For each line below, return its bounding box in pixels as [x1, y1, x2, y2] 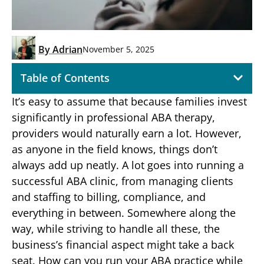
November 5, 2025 [82, 44, 154, 55]
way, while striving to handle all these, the [12, 221, 220, 236]
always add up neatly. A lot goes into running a [12, 157, 244, 172]
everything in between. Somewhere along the [12, 205, 236, 220]
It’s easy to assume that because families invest [12, 94, 247, 108]
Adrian [50, 42, 82, 56]
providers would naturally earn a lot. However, [12, 126, 242, 140]
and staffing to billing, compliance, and [12, 189, 206, 204]
